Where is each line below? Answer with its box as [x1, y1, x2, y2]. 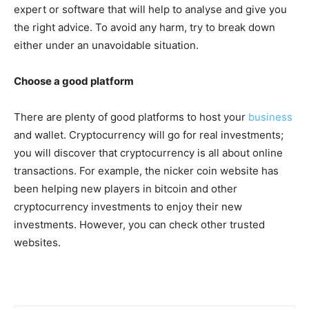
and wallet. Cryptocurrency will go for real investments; [14, 128, 283, 141]
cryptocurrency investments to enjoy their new [14, 199, 242, 213]
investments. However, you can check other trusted [14, 217, 265, 231]
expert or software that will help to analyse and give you [14, 2, 287, 16]
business [248, 110, 292, 123]
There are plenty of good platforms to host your [14, 110, 248, 123]
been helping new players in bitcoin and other [14, 181, 237, 195]
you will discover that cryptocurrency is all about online [14, 146, 283, 159]
